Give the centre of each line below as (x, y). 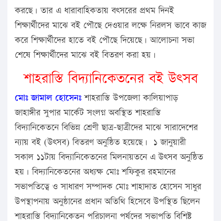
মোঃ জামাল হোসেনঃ (48, 98)
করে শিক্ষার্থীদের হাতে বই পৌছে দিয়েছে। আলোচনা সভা (105, 40)
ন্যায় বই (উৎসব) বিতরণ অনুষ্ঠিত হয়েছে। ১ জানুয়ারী (100, 142)
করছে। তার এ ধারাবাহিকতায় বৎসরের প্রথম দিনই (94, 10)
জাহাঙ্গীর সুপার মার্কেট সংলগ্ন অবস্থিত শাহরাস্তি (88, 112)
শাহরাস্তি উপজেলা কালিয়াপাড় (130, 98)
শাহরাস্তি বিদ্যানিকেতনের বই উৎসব (110, 78)
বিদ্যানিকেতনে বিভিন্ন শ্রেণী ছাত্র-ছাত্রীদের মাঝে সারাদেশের (106, 127)
